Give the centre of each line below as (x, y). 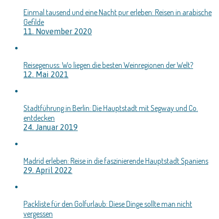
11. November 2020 (58, 32)
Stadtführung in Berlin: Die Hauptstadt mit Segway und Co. (111, 108)
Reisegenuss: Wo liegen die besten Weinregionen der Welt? (108, 65)
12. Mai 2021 (46, 75)
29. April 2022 (48, 170)
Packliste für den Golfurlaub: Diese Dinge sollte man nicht (108, 204)
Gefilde (34, 22)
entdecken (39, 118)
